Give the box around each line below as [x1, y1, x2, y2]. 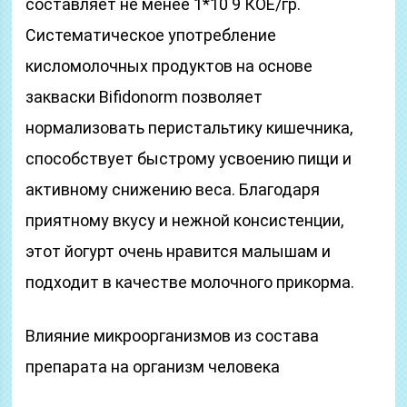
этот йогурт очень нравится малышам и [25, 242, 332, 261]
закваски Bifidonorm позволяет [25, 87, 263, 106]
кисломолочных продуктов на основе [25, 56, 313, 75]
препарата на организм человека [25, 357, 281, 376]
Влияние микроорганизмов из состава [25, 326, 320, 345]
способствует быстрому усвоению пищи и [25, 149, 352, 168]
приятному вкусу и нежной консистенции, [25, 211, 344, 230]
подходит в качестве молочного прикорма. [25, 273, 355, 292]
